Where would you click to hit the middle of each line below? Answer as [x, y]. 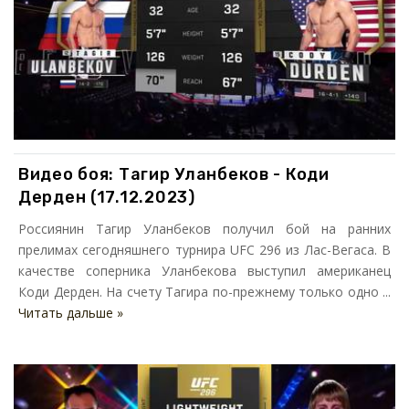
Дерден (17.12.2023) [107, 197]
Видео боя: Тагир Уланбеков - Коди [174, 174]
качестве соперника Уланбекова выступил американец [204, 270]
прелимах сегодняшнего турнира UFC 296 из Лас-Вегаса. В [204, 249]
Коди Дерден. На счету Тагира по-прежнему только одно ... [204, 291]
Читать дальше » [71, 312]
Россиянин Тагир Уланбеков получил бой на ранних [204, 228]
